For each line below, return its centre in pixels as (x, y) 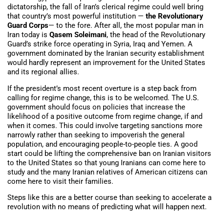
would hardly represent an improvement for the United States (106, 63)
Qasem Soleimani (78, 35)
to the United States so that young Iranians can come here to (107, 163)
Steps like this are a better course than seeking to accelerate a (109, 197)
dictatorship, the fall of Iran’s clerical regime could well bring (105, 7)
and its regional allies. (43, 72)
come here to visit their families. (60, 181)
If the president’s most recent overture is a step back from (102, 88)
